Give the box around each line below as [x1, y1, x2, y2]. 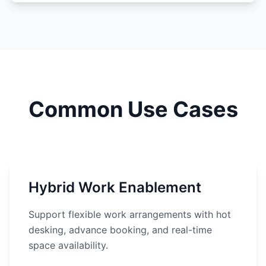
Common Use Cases [28, 96, 238, 122]
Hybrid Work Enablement [28, 179, 201, 196]
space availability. [28, 239, 108, 251]
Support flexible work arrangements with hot [28, 208, 231, 220]
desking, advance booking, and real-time [28, 224, 212, 236]
